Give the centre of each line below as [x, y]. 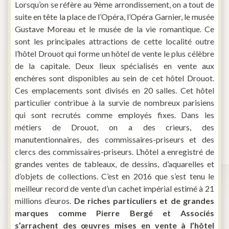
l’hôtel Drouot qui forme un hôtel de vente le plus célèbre [114, 54]
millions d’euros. [44, 201]
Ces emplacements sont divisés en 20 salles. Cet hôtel [114, 90]
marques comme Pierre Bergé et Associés [114, 213]
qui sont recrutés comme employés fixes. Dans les [114, 115]
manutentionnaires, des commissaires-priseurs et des [114, 140]
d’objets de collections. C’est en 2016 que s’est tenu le [114, 176]
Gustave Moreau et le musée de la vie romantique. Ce [114, 29]
